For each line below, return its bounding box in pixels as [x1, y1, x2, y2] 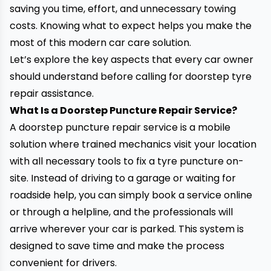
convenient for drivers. [10, 256, 117, 270]
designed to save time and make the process [10, 239, 224, 253]
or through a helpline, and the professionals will [10, 205, 233, 219]
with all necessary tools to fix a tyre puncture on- [10, 154, 244, 168]
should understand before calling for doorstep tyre [10, 70, 252, 83]
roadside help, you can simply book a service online [10, 188, 252, 202]
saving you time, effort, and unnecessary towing [10, 2, 236, 16]
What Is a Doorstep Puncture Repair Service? [10, 103, 237, 117]
